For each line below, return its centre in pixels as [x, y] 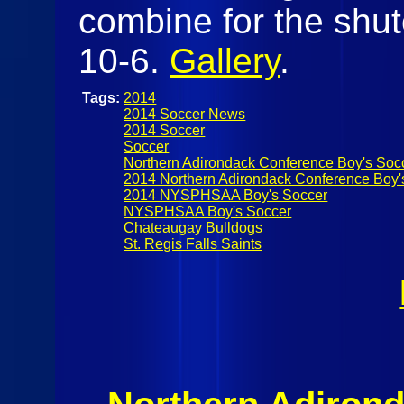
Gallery [225, 60]
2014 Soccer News [185, 114]
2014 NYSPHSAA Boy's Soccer [226, 195]
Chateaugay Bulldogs [193, 227]
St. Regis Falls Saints [193, 243]
